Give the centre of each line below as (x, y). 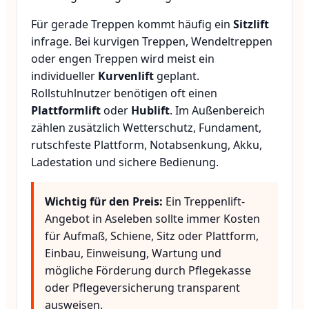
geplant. (177, 76)
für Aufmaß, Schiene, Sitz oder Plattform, (152, 236)
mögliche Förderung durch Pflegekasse (148, 270)
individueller (64, 76)
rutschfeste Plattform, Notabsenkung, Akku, (147, 144)
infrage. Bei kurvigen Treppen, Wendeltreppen (152, 41)
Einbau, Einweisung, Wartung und (133, 253)
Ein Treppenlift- (204, 201)
